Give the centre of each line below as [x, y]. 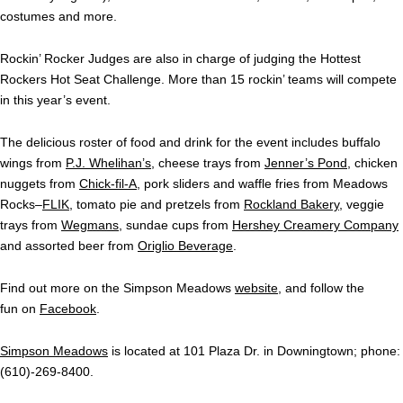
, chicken [372, 163]
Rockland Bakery [291, 205]
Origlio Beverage [185, 246]
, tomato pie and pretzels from [157, 205]
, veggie [362, 205]
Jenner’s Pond [306, 163]
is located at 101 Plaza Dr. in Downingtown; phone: [254, 351]
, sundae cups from [175, 225]
